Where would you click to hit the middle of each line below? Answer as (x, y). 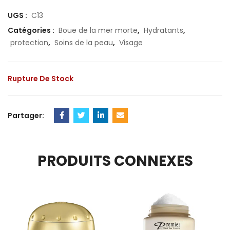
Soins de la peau (84, 43)
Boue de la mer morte (98, 30)
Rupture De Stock (41, 79)
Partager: (26, 116)
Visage (131, 43)
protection (29, 43)
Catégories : (32, 30)
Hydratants (164, 30)
